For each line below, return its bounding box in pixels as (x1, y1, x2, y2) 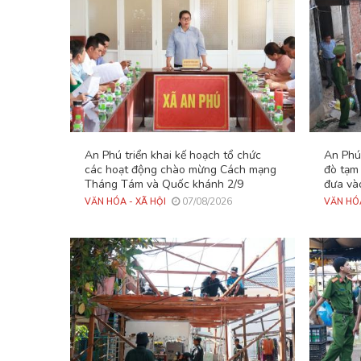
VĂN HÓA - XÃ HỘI (85, 195, 166, 208)
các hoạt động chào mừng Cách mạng (85, 161, 276, 177)
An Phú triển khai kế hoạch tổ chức (85, 147, 261, 163)
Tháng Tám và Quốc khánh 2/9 (85, 176, 243, 192)
